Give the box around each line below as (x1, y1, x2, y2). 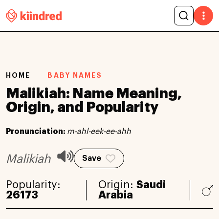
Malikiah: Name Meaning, (6, 86, 182, 101)
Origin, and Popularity (6, 100, 158, 114)
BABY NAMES (47, 72, 103, 79)
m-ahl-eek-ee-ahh (67, 127, 131, 135)
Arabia (98, 189, 133, 200)
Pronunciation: (6, 127, 67, 135)
